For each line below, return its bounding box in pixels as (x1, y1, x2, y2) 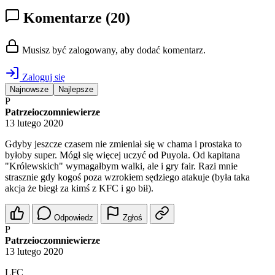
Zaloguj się (20, 72, 65, 83)
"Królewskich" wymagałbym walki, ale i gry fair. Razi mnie (5, 161, 238, 172)
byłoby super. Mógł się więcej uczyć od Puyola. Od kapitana (5, 150, 240, 161)
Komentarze (20, 10, 106, 26)
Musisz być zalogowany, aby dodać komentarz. (20, 45, 206, 56)
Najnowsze (10, 85, 48, 95)
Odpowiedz (54, 213, 93, 223)
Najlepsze (58, 85, 93, 95)
